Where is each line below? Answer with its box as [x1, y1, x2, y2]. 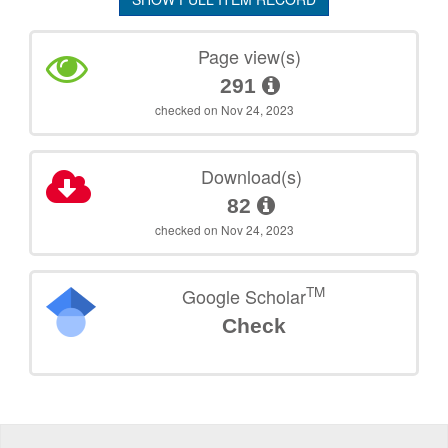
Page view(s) [198, 43, 302, 70]
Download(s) [200, 163, 302, 190]
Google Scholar [182, 283, 307, 310]
